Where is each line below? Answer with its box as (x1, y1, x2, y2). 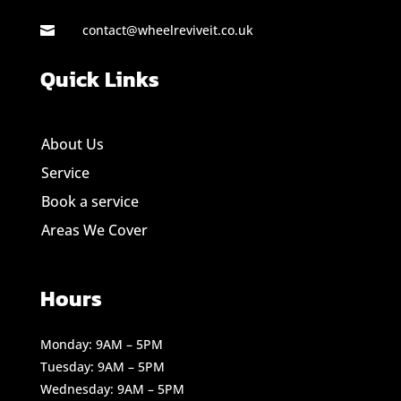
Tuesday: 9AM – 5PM (39, 357, 165, 375)
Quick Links (39, 63, 159, 95)
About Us (40, 133, 104, 154)
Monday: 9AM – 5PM (39, 335, 163, 353)
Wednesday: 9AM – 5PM (39, 380, 184, 397)
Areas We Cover (40, 219, 148, 240)
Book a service (40, 191, 139, 211)
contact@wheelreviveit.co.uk (81, 21, 253, 38)
